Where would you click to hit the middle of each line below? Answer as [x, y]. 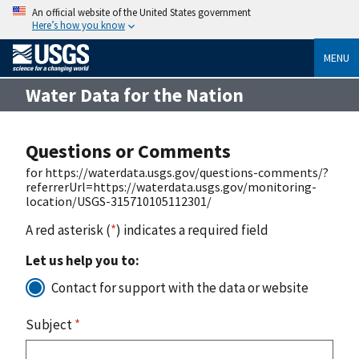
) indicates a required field [192, 230]
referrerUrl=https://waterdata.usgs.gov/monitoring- [171, 186]
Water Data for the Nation [135, 95]
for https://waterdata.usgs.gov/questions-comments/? [177, 172]
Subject [50, 324]
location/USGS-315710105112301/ [119, 201]
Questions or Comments [128, 151]
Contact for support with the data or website [180, 287]
